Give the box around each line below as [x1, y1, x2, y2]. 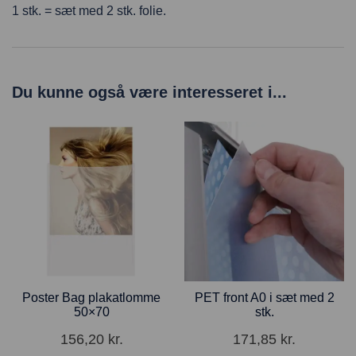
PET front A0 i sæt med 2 [194, 290, 335, 304]
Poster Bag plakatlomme [22, 290, 161, 304]
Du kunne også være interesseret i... [12, 83, 287, 102]
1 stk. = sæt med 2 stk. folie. [12, 4, 166, 18]
